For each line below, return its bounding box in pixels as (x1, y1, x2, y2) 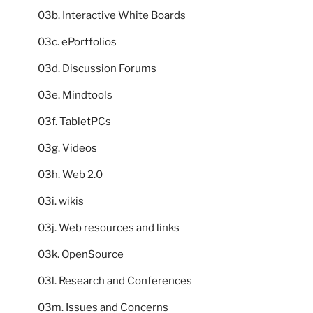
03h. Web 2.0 (38, 168, 103, 182)
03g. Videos (38, 142, 97, 155)
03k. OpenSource (38, 248, 124, 261)
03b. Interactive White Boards (38, 9, 186, 22)
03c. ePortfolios (38, 36, 117, 49)
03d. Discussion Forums (38, 62, 156, 75)
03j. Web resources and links (38, 221, 180, 235)
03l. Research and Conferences (38, 275, 192, 288)
